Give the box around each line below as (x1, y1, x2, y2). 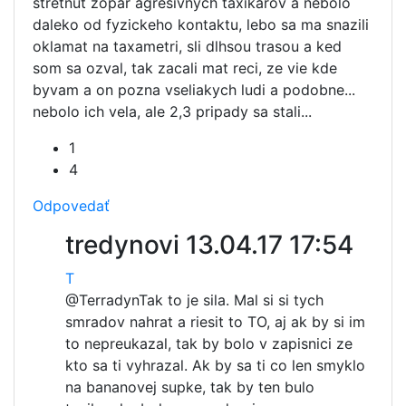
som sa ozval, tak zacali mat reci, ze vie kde (33, 59, 337, 77)
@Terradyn (65, 291, 139, 309)
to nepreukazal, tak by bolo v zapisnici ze (65, 334, 353, 353)
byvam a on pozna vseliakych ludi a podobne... (33, 81, 355, 99)
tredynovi (65, 229, 186, 260)
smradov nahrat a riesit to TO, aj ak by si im (65, 313, 365, 331)
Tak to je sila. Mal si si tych (139, 291, 324, 309)
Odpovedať (33, 197, 110, 215)
